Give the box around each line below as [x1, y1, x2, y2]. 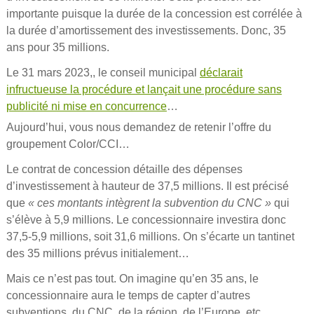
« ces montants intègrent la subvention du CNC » [27, 196, 271, 209]
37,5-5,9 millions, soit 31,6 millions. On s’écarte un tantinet [6, 230, 294, 243]
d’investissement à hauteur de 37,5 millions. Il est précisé [6, 179, 289, 192]
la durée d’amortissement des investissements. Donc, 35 [6, 24, 286, 36]
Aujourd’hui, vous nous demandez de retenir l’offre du [6, 121, 271, 133]
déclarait [199, 66, 243, 78]
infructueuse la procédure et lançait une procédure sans [6, 83, 282, 95]
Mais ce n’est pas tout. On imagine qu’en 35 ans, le [6, 272, 259, 285]
